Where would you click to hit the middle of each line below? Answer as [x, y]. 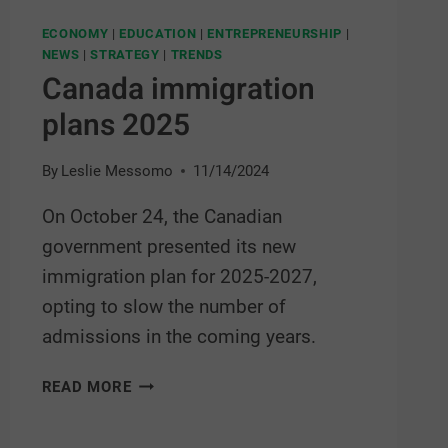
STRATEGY [125, 55]
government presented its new [168, 247]
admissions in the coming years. [178, 337]
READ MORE [86, 387]
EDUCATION [158, 34]
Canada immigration [178, 89]
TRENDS [196, 55]
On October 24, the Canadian [161, 217]
